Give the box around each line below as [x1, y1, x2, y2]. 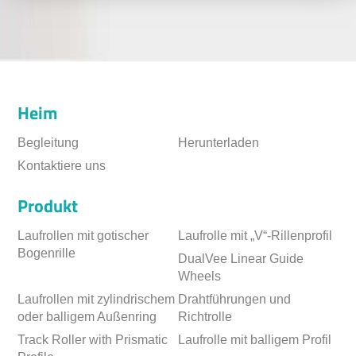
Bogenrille [17, 246, 76, 260]
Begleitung [17, 135, 79, 149]
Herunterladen [178, 135, 259, 149]
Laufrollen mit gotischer [17, 228, 149, 242]
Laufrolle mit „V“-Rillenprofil [178, 228, 332, 242]
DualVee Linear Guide [178, 251, 304, 265]
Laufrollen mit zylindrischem [17, 292, 176, 306]
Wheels [178, 269, 221, 283]
